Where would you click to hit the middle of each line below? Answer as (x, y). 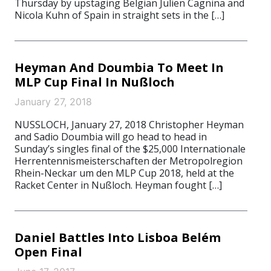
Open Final (48, 252)
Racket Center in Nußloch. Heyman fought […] (118, 185)
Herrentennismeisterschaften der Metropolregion (129, 161)
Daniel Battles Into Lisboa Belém (118, 237)
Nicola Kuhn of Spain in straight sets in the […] (119, 15)
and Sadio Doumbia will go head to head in (111, 137)
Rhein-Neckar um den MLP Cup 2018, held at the (124, 173)
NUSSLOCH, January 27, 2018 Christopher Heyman (129, 125)
